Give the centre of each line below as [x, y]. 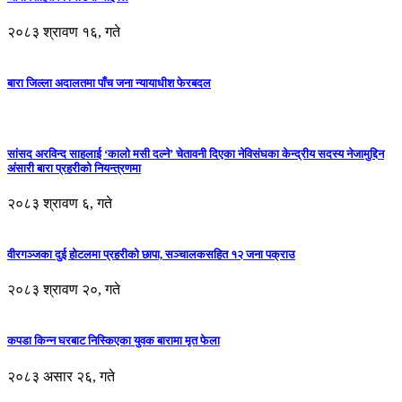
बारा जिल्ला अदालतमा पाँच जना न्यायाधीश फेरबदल [109, 83]
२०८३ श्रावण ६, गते [60, 203]
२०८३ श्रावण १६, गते [64, 32]
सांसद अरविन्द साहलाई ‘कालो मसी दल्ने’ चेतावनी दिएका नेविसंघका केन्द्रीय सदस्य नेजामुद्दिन [196, 153]
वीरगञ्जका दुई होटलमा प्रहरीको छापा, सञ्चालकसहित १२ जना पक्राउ [151, 255]
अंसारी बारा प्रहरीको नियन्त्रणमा [74, 168]
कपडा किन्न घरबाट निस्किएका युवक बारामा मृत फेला [114, 341]
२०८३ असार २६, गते [61, 376]
